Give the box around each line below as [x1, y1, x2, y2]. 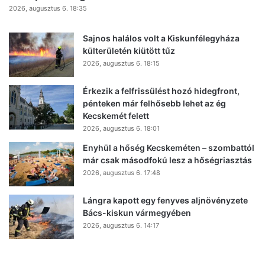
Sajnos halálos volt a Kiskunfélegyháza [83, 33, 240, 43]
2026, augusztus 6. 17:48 [83, 168, 160, 177]
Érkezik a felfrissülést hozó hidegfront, [83, 85, 240, 96]
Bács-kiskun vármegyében [83, 207, 191, 218]
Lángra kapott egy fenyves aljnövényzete [83, 195, 248, 205]
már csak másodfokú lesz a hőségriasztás [83, 154, 252, 165]
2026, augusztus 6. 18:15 [83, 59, 160, 67]
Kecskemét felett [83, 110, 149, 121]
